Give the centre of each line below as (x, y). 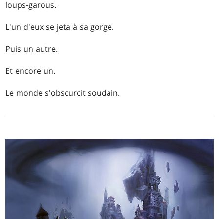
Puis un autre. (32, 49)
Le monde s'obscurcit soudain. (63, 93)
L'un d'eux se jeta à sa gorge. (60, 27)
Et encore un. (31, 71)
